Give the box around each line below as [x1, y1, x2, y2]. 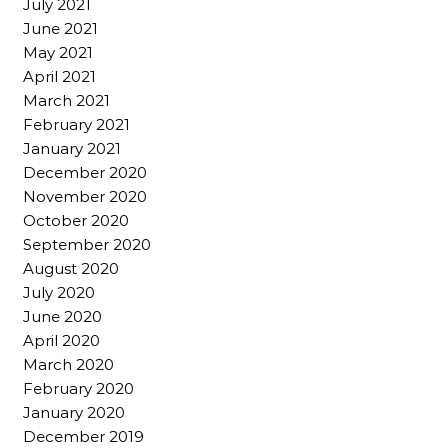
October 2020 [23, 210, 129, 230]
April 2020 [23, 330, 100, 350]
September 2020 [23, 234, 151, 254]
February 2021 [23, 114, 130, 134]
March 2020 [23, 354, 114, 374]
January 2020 [23, 402, 125, 422]
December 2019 [23, 426, 144, 446]
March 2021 [23, 90, 110, 110]
